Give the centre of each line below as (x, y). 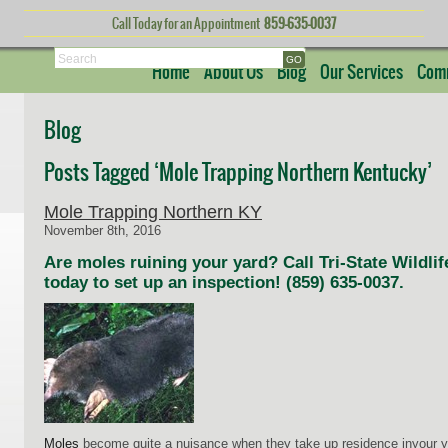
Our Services (361, 73)
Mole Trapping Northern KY (153, 212)
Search (77, 58)
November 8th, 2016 (102, 230)
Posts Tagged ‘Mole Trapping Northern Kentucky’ (238, 173)
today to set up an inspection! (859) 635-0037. (224, 282)
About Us (233, 73)
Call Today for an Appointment (188, 24)
